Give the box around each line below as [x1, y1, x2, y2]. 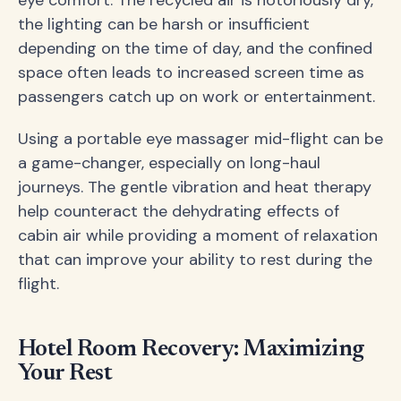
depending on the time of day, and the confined [18, 37, 372, 59]
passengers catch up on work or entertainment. [18, 85, 375, 107]
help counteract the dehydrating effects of [18, 200, 339, 222]
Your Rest [18, 362, 113, 386]
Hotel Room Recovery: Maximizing [18, 337, 364, 362]
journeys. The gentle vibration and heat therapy [18, 175, 371, 198]
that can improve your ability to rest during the [18, 248, 372, 270]
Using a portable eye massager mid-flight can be [18, 127, 383, 149]
